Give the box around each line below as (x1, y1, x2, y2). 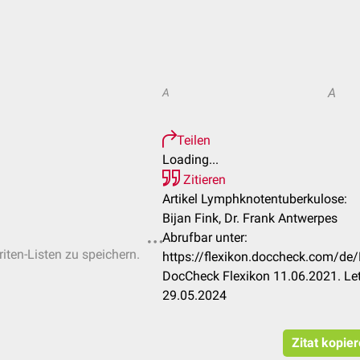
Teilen (177, 133, 211, 148)
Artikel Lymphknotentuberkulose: (162, 191, 347, 207)
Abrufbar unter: (162, 230, 247, 245)
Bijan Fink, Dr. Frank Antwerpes (162, 211, 337, 226)
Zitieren (180, 172, 226, 187)
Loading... (162, 152, 219, 167)
